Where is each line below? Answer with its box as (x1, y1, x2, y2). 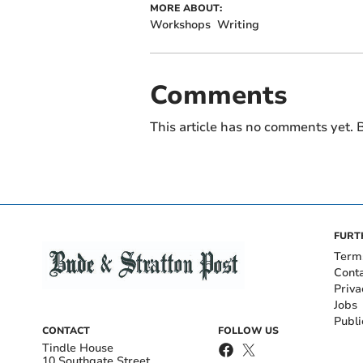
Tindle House (42, 340, 113, 357)
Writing (216, 17, 259, 33)
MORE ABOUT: (149, 2, 222, 15)
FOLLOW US (218, 324, 279, 338)
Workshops (149, 17, 211, 33)
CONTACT (42, 324, 90, 338)
